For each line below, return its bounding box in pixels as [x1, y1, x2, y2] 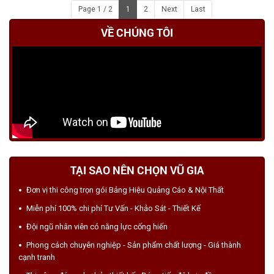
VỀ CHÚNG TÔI [101, 25, 173, 40]
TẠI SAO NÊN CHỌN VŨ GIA [70, 163, 204, 178]
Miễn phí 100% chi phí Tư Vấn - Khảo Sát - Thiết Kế [26, 204, 201, 213]
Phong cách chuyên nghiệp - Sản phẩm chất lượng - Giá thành [26, 240, 241, 250]
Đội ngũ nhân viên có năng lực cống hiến [26, 222, 168, 232]
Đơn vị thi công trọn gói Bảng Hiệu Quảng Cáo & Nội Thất [26, 185, 224, 195]
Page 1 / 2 [78, 5, 113, 14]
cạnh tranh [18, 253, 55, 262]
